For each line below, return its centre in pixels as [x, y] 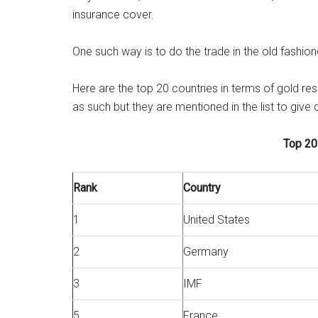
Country [202, 188]
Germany [206, 252]
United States [216, 220]
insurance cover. [113, 15]
